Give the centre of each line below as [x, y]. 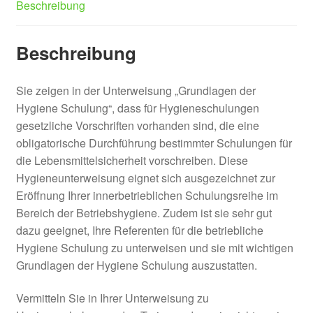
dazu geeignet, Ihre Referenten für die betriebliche [139, 230]
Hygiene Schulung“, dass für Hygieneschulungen [137, 108]
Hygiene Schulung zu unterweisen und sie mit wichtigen [154, 247]
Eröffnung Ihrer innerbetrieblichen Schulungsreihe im [147, 195]
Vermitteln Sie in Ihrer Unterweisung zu [112, 298]
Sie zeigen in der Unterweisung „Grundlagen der [136, 90]
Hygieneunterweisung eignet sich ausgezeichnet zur [145, 177]
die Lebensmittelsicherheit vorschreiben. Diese [132, 160]
